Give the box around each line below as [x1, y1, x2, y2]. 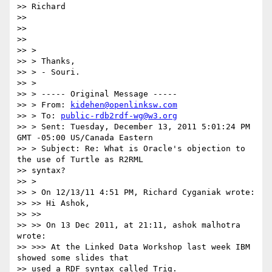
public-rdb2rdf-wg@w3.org [61, 111, 177, 121]
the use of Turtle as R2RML [17, 155, 143, 165]
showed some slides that [17, 253, 129, 263]
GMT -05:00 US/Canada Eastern [17, 133, 153, 143]
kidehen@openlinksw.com [70, 100, 177, 110]
